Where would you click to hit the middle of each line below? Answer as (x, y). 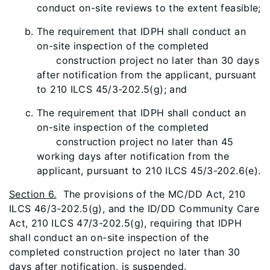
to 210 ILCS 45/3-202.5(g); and (112, 89)
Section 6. (33, 194)
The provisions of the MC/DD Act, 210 (151, 194)
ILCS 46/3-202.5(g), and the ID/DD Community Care (134, 209)
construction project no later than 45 (135, 142)
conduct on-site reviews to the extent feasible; (149, 8)
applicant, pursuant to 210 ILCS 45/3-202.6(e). (149, 171)
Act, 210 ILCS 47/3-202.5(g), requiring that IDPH (126, 223)
